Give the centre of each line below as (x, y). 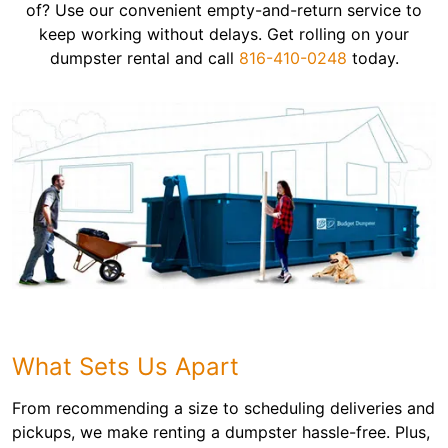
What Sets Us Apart (125, 367)
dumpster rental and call (144, 58)
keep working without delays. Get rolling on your (224, 34)
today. (372, 58)
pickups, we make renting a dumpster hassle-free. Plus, (221, 432)
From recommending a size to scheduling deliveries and (223, 408)
